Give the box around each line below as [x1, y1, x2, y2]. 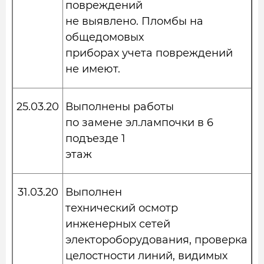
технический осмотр [65, 202, 178, 214]
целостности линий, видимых [65, 249, 227, 262]
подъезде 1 [65, 132, 126, 145]
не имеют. [65, 62, 120, 75]
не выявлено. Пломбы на [65, 15, 203, 28]
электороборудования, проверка [65, 233, 247, 246]
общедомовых [65, 31, 144, 44]
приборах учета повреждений [65, 47, 233, 60]
